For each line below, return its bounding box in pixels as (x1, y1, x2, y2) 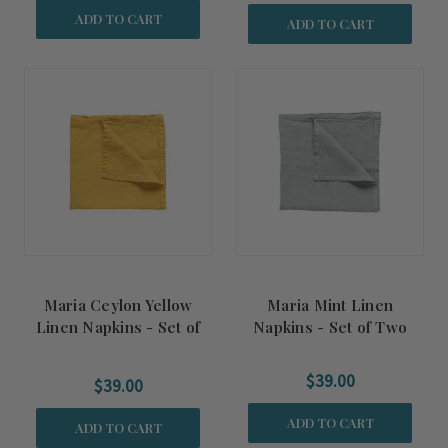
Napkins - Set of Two (253, 317, 407, 337)
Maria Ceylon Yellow (43, 295, 193, 315)
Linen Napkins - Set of (35, 317, 201, 337)
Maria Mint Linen (267, 295, 393, 315)
